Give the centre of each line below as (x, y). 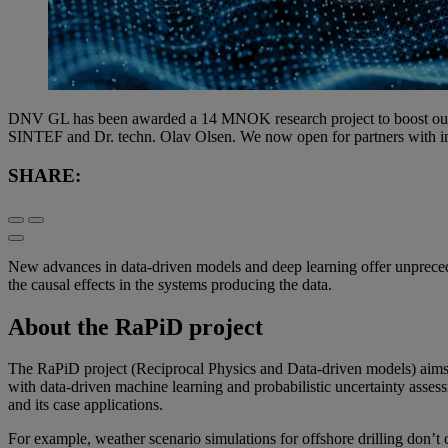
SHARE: (44, 175)
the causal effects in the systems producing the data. (170, 284)
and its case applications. (85, 405)
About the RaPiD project (135, 326)
